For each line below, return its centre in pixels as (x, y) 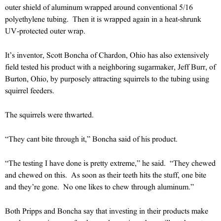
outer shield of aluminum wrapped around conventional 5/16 (99, 7)
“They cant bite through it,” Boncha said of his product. (92, 139)
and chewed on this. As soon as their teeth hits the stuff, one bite (106, 175)
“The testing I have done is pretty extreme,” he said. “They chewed (110, 163)
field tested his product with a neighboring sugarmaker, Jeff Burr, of (110, 67)
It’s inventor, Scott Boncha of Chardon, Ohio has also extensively (107, 55)
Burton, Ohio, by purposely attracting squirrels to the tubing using (107, 78)
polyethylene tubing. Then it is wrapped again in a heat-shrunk (103, 19)
